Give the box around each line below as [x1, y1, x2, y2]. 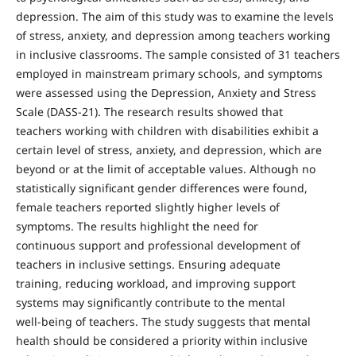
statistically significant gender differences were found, [15, 180, 308, 195]
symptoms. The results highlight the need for [15, 218, 258, 234]
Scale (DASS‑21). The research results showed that [15, 103, 283, 119]
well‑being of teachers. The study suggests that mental [15, 313, 311, 329]
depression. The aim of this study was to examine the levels [15, 8, 334, 24]
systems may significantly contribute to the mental [15, 294, 285, 310]
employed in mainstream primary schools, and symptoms [15, 65, 323, 81]
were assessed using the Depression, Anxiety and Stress [15, 84, 316, 100]
